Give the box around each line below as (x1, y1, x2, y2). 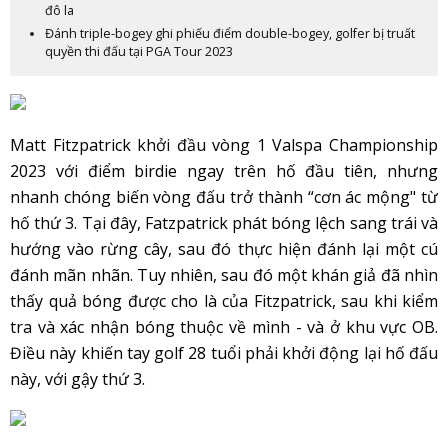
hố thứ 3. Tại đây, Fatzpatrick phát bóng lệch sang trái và (10, 211, 438, 234)
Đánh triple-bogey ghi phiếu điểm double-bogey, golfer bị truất (45, 24, 415, 42)
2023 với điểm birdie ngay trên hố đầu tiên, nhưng (10, 159, 438, 182)
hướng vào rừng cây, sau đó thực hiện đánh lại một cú (10, 237, 438, 260)
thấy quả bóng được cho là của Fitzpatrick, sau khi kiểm (10, 289, 438, 312)
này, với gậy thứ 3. (10, 367, 145, 390)
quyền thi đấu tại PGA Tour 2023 (45, 42, 233, 60)
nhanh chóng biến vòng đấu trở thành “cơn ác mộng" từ (10, 185, 438, 208)
